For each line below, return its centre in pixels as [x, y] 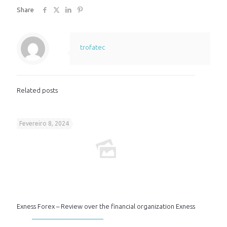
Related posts [37, 90]
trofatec [92, 47]
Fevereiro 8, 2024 [44, 123]
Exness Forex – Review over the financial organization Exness [106, 206]
